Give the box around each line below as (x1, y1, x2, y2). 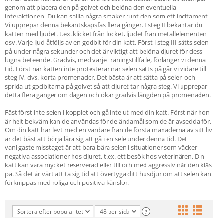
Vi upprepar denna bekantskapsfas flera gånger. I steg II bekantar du (5, 20, 202, 29)
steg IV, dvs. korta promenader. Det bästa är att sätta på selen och (5, 73, 195, 82)
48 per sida (100, 207, 130, 216)
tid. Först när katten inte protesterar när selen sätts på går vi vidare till (5, 64, 206, 73)
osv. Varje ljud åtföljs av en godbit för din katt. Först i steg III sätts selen (5, 38, 209, 47)
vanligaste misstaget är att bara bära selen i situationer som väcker (5, 143, 197, 152)
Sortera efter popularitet (17, 207, 83, 216)
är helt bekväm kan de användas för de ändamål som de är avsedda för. (5, 117, 211, 126)
